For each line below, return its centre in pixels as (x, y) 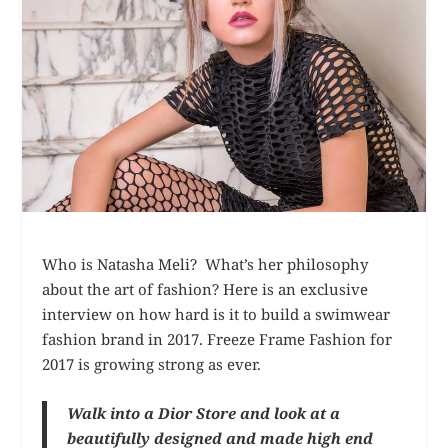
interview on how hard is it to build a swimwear (216, 313)
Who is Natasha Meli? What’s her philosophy (205, 263)
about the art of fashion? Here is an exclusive (205, 288)
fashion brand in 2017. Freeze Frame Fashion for (217, 338)
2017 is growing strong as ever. (152, 363)
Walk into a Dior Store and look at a (204, 412)
